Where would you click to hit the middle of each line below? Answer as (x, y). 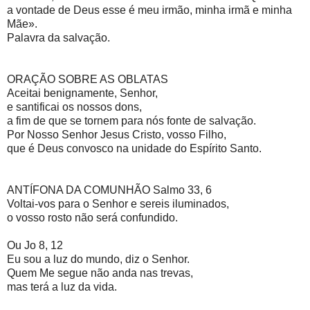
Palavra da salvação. (60, 37)
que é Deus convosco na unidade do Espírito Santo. (136, 148)
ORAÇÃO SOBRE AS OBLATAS (89, 79)
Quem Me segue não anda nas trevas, (101, 273)
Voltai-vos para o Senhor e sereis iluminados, (119, 203)
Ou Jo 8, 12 (36, 245)
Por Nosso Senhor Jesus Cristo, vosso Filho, (118, 134)
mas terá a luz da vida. (63, 286)
